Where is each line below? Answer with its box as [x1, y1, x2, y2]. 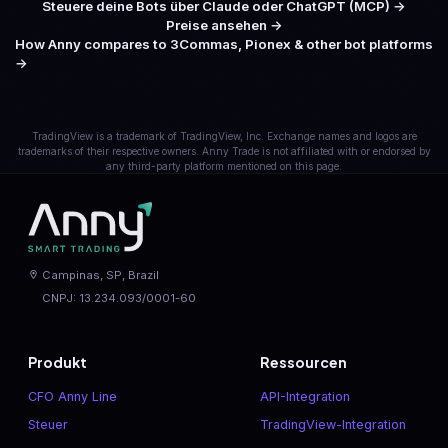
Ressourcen [260, 353, 348, 372]
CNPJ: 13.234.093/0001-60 [42, 290, 196, 305]
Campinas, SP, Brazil [39, 267, 160, 282]
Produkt [28, 353, 87, 372]
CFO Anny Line [28, 389, 117, 405]
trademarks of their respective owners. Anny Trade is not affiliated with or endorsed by [17, 144, 431, 157]
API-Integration [260, 389, 351, 405]
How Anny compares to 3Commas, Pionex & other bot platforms [15, 35, 433, 52]
